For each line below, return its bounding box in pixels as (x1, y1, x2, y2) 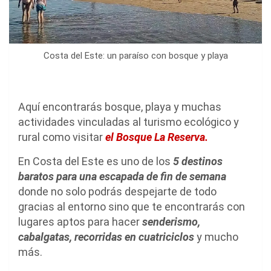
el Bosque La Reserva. (105, 130, 208, 143)
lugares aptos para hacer (18, 215, 142, 228)
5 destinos (173, 154, 223, 168)
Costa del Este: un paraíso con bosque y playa (43, 50, 228, 61)
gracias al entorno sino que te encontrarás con (18, 200, 245, 213)
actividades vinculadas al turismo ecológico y (18, 115, 239, 128)
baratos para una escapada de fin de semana (18, 169, 226, 183)
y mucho (194, 230, 238, 243)
